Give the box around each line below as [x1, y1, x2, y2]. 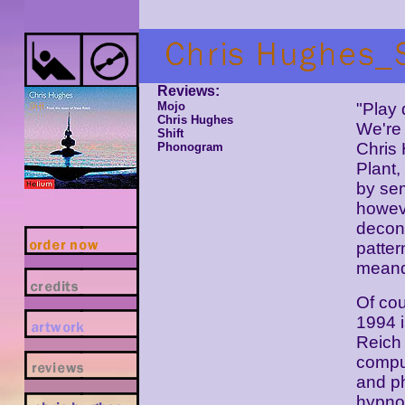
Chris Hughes [157, 113, 233, 127]
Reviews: [157, 83, 220, 99]
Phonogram [157, 140, 223, 154]
